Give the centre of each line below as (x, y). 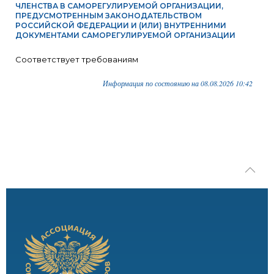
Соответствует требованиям (77, 59)
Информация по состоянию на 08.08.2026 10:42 (178, 83)
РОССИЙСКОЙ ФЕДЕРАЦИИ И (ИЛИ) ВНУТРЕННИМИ (121, 25)
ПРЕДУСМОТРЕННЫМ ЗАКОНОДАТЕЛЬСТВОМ (109, 16)
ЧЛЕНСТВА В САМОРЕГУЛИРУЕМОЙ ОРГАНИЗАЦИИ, (119, 6)
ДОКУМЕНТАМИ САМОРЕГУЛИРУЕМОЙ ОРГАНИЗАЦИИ (125, 35)
